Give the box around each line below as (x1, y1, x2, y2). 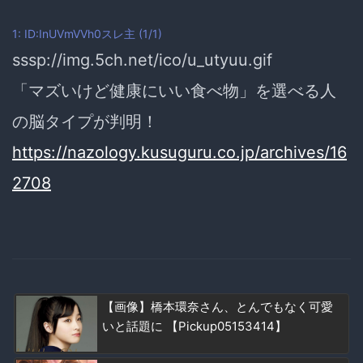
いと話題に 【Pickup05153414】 (102, 318, 287, 334)
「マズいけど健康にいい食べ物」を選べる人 (12, 80, 336, 100)
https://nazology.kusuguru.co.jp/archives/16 (12, 142, 347, 162)
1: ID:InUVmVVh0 (12, 26, 101, 41)
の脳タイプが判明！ (12, 111, 158, 131)
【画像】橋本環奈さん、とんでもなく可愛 (102, 298, 333, 314)
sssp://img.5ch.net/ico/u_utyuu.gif (12, 49, 272, 70)
